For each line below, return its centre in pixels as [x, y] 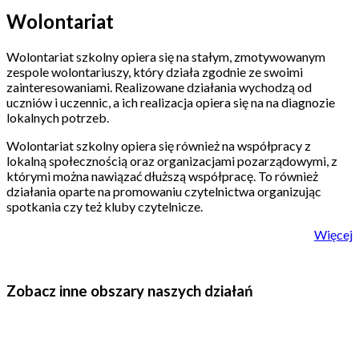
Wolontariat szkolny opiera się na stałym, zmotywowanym [166, 56]
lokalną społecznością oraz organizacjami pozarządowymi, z [172, 160]
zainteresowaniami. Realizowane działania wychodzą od [159, 87]
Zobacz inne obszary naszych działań [130, 290]
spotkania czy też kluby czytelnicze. [105, 206]
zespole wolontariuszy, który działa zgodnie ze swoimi [155, 71]
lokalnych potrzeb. [58, 117]
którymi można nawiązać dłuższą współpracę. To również [162, 175]
